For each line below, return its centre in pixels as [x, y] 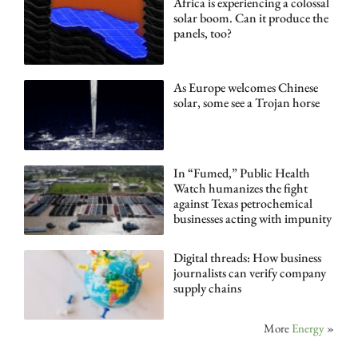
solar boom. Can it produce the [251, 18]
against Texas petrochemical [243, 203]
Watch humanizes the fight [240, 188]
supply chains [207, 288]
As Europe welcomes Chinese [245, 88]
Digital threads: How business [247, 258]
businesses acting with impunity [252, 218]
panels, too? [202, 34]
